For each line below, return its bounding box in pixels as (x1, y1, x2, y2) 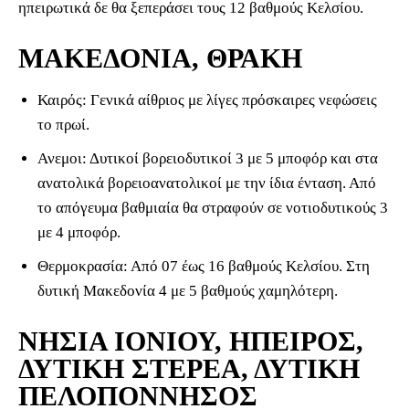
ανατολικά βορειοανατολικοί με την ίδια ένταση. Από (37, 174, 376, 193)
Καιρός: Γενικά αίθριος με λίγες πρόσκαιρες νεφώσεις (37, 91, 377, 110)
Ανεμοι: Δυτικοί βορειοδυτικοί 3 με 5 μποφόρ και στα (37, 150, 378, 168)
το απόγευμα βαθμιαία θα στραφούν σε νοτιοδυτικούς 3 (37, 199, 388, 217)
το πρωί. (37, 116, 89, 134)
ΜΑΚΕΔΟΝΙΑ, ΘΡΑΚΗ (18, 43, 302, 74)
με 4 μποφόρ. (37, 224, 121, 242)
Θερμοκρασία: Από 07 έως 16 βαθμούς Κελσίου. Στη (37, 257, 370, 276)
